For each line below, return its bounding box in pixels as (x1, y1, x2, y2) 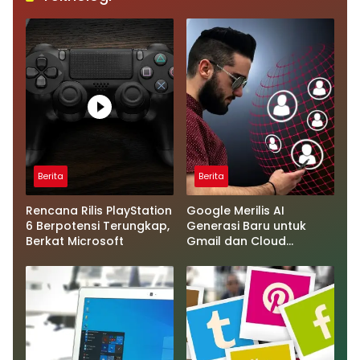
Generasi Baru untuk (186, 217, 306, 234)
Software (186, 247, 240, 264)
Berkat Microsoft (26, 232, 124, 249)
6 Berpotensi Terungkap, (26, 217, 170, 234)
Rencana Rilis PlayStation (26, 202, 172, 219)
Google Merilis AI (186, 202, 284, 219)
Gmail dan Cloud (186, 232, 286, 249)
